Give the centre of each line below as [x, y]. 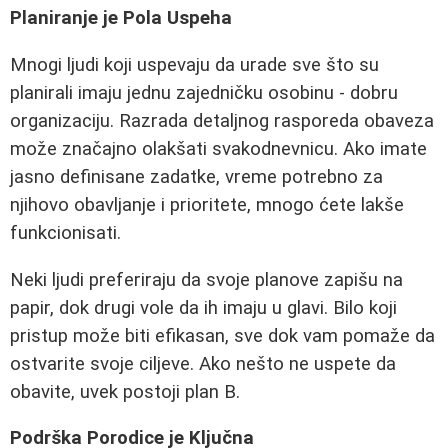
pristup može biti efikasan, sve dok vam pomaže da [222, 335]
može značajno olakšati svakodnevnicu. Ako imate [218, 149]
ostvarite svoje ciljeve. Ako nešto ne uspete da [203, 363]
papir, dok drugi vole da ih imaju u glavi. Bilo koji [203, 307]
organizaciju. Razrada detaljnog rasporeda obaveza [222, 121]
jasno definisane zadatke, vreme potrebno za [196, 177]
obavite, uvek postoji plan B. [125, 391]
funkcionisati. [65, 233]
